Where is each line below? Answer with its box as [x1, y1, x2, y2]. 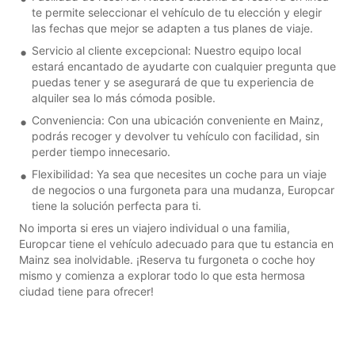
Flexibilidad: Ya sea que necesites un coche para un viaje [32, 166, 326, 181]
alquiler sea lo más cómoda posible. [32, 90, 216, 105]
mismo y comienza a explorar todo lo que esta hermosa [19, 268, 305, 282]
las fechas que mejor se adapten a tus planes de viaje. [32, 21, 313, 35]
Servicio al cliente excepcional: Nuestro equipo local [32, 43, 301, 57]
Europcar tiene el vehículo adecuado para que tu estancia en [19, 236, 334, 250]
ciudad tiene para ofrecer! [19, 284, 154, 298]
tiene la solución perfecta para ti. [32, 198, 201, 212]
